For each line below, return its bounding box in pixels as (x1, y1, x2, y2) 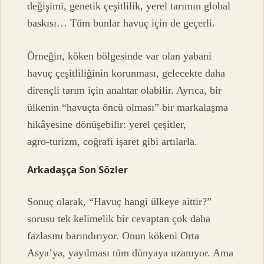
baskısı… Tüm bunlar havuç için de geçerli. (27, 17, 216, 29)
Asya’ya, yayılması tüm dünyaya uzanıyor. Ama (27, 246, 234, 259)
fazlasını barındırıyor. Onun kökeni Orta (27, 229, 200, 242)
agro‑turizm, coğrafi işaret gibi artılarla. (27, 135, 198, 147)
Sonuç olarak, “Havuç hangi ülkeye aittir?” (27, 195, 212, 207)
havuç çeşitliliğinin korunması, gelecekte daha (27, 67, 226, 79)
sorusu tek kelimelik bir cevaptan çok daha (27, 212, 211, 225)
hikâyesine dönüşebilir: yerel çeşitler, (27, 118, 187, 130)
